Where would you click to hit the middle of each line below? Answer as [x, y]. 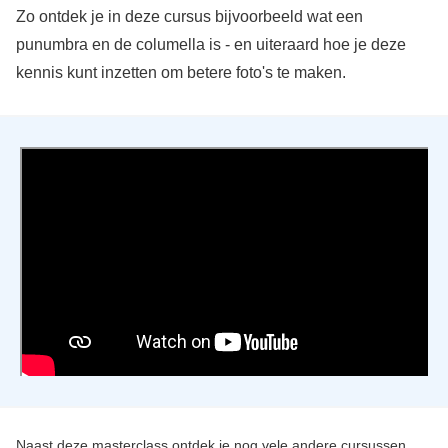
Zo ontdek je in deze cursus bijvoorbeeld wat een [189, 16]
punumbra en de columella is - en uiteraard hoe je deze [210, 44]
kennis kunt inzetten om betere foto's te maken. [180, 72]
